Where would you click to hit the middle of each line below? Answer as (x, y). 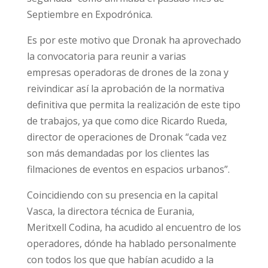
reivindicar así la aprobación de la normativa (125, 89)
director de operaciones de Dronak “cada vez (127, 137)
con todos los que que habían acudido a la (120, 260)
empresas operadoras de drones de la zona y (127, 73)
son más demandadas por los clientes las (118, 153)
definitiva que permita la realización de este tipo (133, 105)
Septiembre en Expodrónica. (89, 15)
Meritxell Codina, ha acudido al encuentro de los (134, 228)
